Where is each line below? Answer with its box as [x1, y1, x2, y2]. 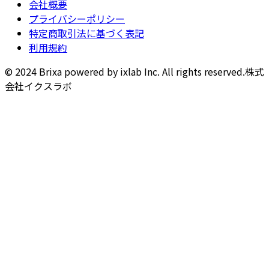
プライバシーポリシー [29, 11, 125, 26]
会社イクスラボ [5, 78, 72, 93]
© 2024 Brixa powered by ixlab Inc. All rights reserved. [5, 64, 245, 79]
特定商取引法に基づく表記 [29, 25, 144, 40]
